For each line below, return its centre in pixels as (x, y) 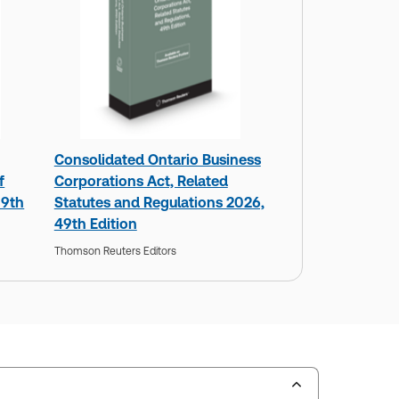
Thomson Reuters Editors (115, 251)
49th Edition (95, 224)
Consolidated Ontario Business (157, 160)
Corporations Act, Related (141, 182)
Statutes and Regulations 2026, (159, 203)
